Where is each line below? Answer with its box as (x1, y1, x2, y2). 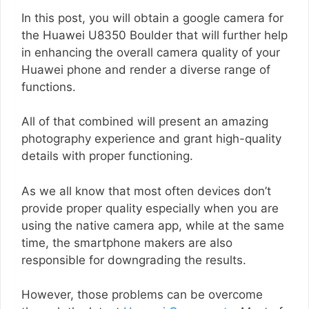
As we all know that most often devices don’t (21, 183, 271, 198)
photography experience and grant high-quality (21, 132, 281, 146)
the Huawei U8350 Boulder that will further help (21, 28, 288, 42)
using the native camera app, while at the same (21, 218, 284, 232)
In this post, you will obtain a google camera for (21, 10, 283, 25)
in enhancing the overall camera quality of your (21, 45, 280, 59)
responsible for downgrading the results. (21, 252, 246, 267)
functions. (21, 79, 76, 94)
